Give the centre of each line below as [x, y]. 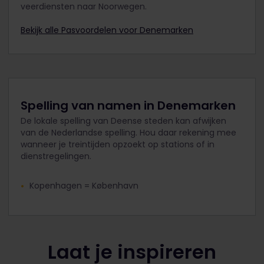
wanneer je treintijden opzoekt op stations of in [118, 144]
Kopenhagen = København [84, 185]
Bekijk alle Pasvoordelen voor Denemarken [107, 30]
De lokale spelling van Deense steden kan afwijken [123, 121]
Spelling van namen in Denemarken [128, 105]
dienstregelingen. [56, 156]
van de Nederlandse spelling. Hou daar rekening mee [128, 132]
